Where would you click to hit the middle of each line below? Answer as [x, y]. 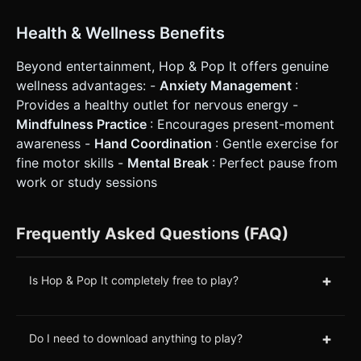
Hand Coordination [155, 143]
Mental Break [170, 162]
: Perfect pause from [275, 162]
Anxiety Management [227, 85]
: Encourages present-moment [242, 124]
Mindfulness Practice [83, 124]
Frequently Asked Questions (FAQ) [152, 233]
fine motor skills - [72, 162]
